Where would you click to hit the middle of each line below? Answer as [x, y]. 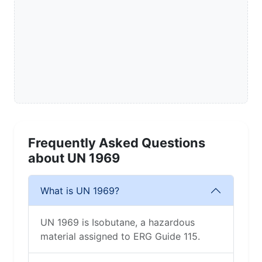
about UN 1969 [74, 158]
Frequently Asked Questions [117, 143]
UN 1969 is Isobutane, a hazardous [118, 223]
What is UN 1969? [80, 190]
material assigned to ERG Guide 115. [120, 237]
